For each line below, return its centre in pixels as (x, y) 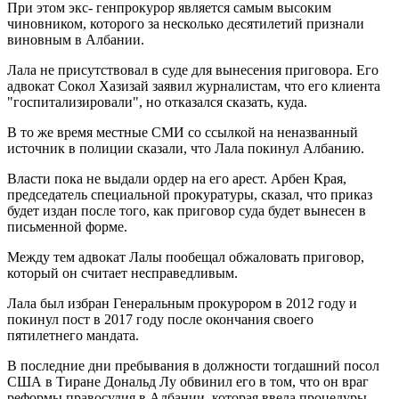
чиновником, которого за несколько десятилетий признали (186, 23)
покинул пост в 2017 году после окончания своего (160, 319)
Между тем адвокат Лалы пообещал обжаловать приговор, (186, 256)
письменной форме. (67, 226)
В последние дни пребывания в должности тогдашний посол (193, 365)
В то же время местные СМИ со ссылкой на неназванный (183, 132)
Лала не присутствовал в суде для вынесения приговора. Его (193, 69)
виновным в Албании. (76, 39)
